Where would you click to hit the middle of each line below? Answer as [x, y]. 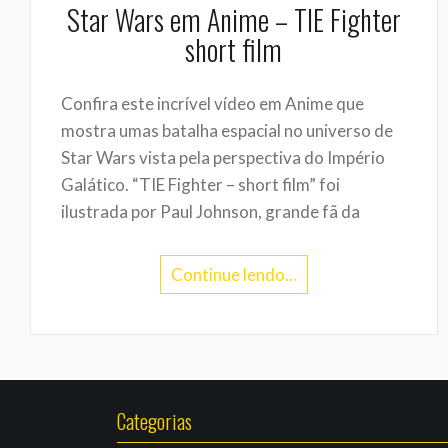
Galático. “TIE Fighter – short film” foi [200, 185]
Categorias [154, 421]
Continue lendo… [233, 275]
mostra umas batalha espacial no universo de [227, 131]
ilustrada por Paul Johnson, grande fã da [210, 212]
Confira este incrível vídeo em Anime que [212, 104]
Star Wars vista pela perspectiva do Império [223, 158]
